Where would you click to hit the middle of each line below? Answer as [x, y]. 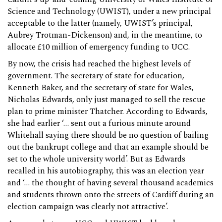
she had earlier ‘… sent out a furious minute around [99, 124]
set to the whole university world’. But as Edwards [96, 160]
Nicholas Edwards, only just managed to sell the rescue [107, 100]
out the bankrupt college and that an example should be [108, 148]
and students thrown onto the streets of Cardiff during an [111, 195]
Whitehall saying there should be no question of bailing [108, 136]
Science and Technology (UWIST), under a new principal [109, 12]
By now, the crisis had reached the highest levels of [99, 64]
